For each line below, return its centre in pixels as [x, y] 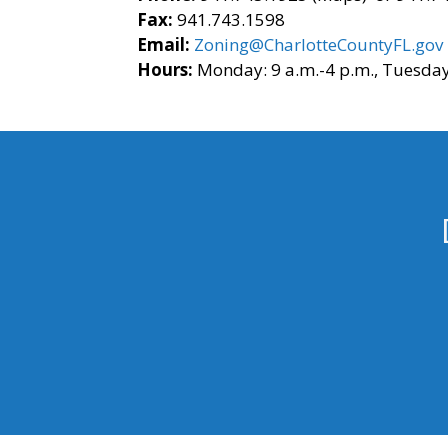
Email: [163, 44]
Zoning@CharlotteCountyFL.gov [318, 44]
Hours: [165, 69]
